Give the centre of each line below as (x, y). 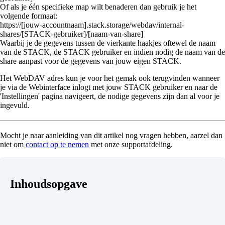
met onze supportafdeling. (131, 145)
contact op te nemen (57, 145)
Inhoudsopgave (49, 184)
